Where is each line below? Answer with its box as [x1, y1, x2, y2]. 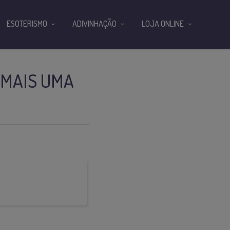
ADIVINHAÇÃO [72, 18, 117, 29]
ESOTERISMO [7, 18, 47, 29]
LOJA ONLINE [142, 18, 184, 29]
